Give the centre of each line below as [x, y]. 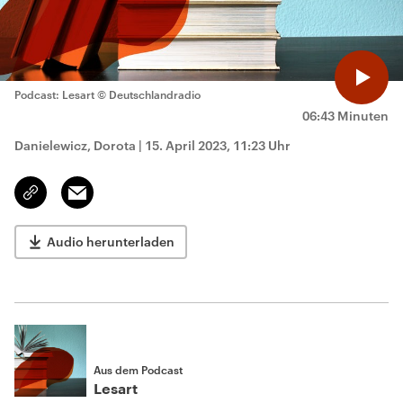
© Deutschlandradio [149, 94]
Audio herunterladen [111, 242]
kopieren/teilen [73, 201]
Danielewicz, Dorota [75, 145]
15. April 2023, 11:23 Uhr [218, 145]
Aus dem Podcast [138, 370]
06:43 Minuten [345, 116]
